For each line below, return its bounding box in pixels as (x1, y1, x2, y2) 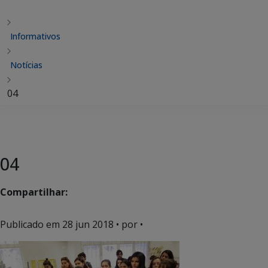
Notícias (10, 59, 42, 71)
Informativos (10, 31, 60, 42)
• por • (114, 218, 143, 231)
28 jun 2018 (62, 218, 114, 231)
